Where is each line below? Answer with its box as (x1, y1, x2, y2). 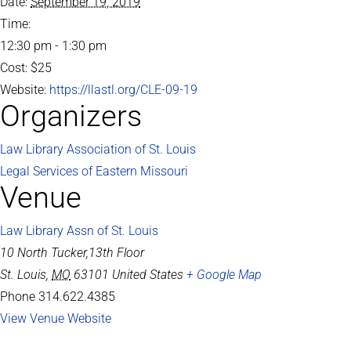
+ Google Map (186, 266, 262, 282)
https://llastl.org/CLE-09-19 (49, 81, 197, 97)
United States (112, 266, 183, 282)
